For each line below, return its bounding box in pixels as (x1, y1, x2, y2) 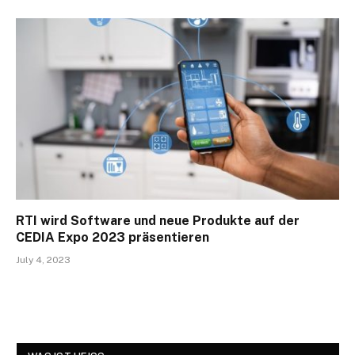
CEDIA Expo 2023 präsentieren (16, 230, 209, 246)
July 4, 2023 (16, 254, 71, 266)
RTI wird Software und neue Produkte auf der (16, 213, 300, 229)
